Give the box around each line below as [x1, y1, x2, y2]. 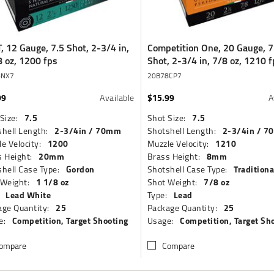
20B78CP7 [147, 70, 182, 81]
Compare [161, 239, 194, 252]
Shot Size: [147, 111, 186, 124]
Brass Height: [147, 150, 201, 163]
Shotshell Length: [147, 124, 217, 137]
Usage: [147, 214, 174, 227]
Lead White [6, 188, 51, 202]
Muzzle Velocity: [147, 137, 209, 150]
